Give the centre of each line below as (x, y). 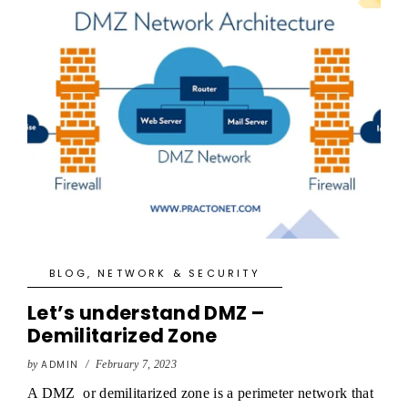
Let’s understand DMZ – (146, 313)
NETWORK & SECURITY (179, 273)
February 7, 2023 (136, 364)
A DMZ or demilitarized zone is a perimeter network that (200, 393)
